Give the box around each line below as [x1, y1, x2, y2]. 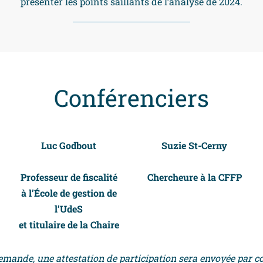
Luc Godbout [41, 139, 96, 152]
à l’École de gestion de [21, 187, 117, 200]
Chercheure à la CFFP [147, 171, 242, 184]
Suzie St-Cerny [161, 139, 227, 152]
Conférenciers [54, 82, 209, 114]
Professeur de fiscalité [20, 171, 117, 184]
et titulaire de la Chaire [18, 218, 119, 231]
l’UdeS [55, 203, 83, 215]
